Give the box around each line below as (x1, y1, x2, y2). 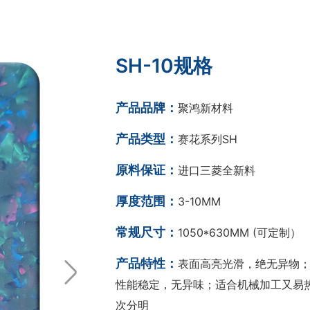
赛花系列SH (178, 132, 237, 146)
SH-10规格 (116, 54, 212, 77)
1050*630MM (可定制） (178, 226, 301, 239)
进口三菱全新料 (178, 163, 255, 177)
